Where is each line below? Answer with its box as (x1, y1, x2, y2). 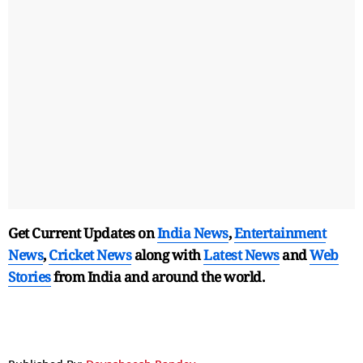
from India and (53, 267, 148, 286)
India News (156, 223, 228, 242)
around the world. (151, 267, 264, 286)
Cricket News (49, 245, 131, 264)
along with (134, 245, 201, 264)
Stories (8, 267, 51, 286)
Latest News (203, 245, 280, 264)
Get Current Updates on (8, 223, 157, 242)
